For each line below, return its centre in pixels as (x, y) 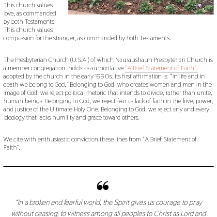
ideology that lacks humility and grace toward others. (71, 117)
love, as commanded (30, 13)
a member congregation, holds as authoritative (64, 68)
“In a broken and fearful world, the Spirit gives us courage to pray (108, 203)
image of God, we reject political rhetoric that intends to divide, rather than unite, (108, 92)
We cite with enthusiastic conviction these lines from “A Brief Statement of (100, 139)
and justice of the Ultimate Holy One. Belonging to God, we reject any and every (106, 109)
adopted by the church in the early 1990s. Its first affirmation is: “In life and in (104, 76)
